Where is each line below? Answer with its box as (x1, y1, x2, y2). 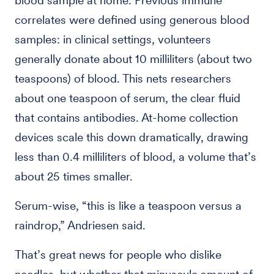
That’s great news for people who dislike (15, 247, 221, 262)
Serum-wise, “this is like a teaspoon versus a (15, 198, 242, 213)
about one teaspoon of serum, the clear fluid (15, 91, 240, 105)
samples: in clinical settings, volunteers (15, 32, 211, 46)
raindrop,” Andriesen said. (15, 218, 146, 232)
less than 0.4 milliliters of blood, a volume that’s (15, 149, 256, 164)
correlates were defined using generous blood (15, 12, 250, 27)
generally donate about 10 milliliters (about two (15, 51, 252, 66)
